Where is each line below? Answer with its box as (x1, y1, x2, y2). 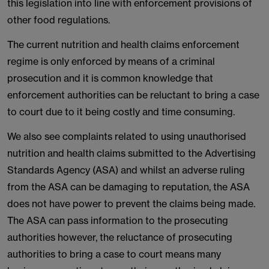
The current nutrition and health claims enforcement (7, 38, 240, 50)
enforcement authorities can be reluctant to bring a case (7, 89, 259, 101)
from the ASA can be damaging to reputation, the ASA (7, 181, 250, 193)
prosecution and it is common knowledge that (7, 72, 213, 84)
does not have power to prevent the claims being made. (7, 198, 255, 210)
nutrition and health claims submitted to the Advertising (7, 147, 256, 159)
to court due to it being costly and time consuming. (7, 106, 235, 118)
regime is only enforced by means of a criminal (7, 55, 215, 67)
